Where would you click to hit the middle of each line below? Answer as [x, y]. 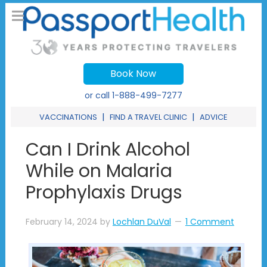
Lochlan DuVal [142, 222]
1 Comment [209, 222]
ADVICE [213, 117]
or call [98, 96]
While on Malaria [99, 171]
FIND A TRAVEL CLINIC [148, 117]
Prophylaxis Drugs [104, 193]
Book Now [133, 74]
